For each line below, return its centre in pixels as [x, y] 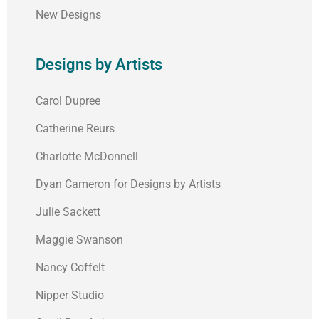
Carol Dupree [68, 101]
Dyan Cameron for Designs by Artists [128, 184]
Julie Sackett [68, 212]
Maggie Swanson [79, 240]
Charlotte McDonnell [87, 157]
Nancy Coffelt [70, 268]
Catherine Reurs [75, 129]
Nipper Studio [70, 296]
